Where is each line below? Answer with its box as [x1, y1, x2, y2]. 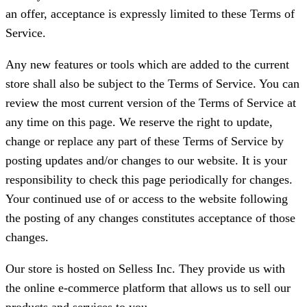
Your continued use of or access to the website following [5, 192, 288, 206]
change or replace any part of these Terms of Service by [5, 134, 284, 149]
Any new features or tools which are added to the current [5, 58, 289, 72]
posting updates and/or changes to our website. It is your [5, 153, 287, 168]
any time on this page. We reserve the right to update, [5, 115, 273, 130]
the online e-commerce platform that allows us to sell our [5, 281, 291, 295]
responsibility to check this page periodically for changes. [5, 173, 293, 187]
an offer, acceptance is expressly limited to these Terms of [5, 7, 295, 21]
